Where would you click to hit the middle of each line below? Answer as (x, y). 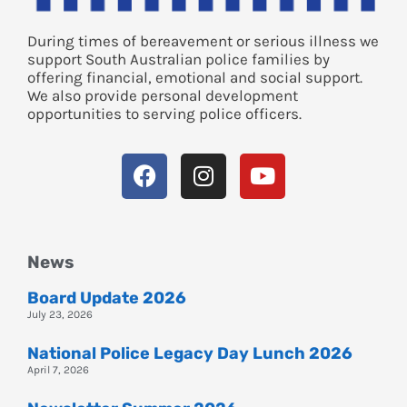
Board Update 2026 (107, 298)
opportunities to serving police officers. (164, 113)
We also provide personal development (163, 95)
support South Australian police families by (179, 59)
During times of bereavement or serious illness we (203, 40)
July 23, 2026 (60, 314)
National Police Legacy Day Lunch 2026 (190, 353)
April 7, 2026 (58, 369)
